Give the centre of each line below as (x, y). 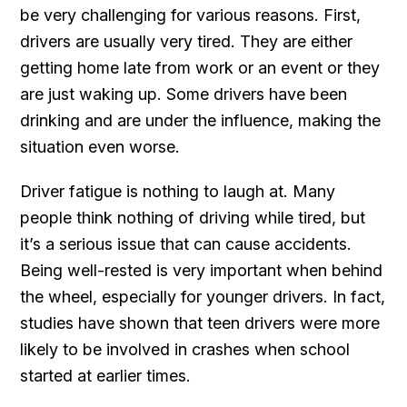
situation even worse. (100, 146)
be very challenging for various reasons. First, (191, 15)
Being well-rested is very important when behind (202, 270)
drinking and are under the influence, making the (201, 120)
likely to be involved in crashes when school (185, 349)
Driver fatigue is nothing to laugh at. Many (178, 191)
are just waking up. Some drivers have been (184, 94)
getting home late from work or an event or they (200, 67)
